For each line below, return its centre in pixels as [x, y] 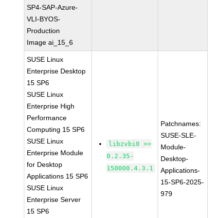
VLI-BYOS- [44, 19]
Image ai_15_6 [50, 42]
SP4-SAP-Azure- [53, 7]
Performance [47, 118]
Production [44, 31]
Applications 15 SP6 [58, 176]
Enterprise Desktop [56, 71]
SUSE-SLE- [179, 135]
